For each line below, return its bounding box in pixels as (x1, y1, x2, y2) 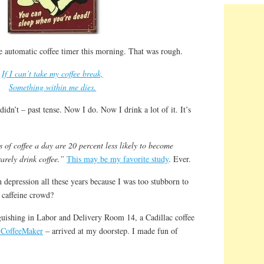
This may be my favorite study (67, 153, 169, 164)
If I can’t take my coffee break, (2, 67, 104, 79)
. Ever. (169, 153, 191, 164)
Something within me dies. (9, 81, 97, 93)
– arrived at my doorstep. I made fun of (43, 225, 178, 236)
